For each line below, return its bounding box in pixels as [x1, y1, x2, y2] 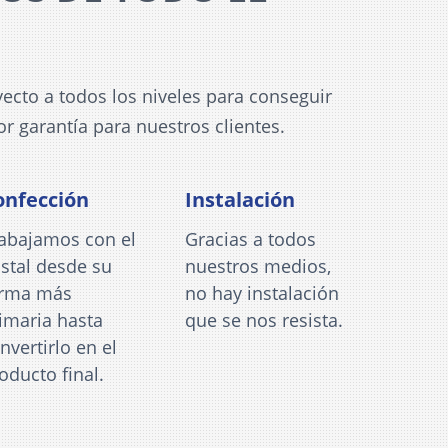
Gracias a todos [184, 226, 316, 251]
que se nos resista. [184, 307, 343, 332]
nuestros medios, [184, 253, 331, 278]
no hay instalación [184, 280, 339, 305]
